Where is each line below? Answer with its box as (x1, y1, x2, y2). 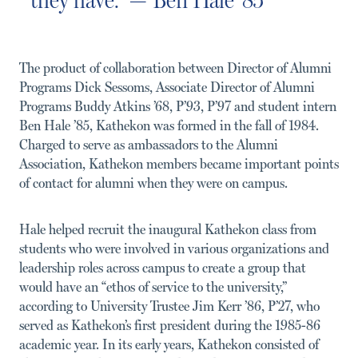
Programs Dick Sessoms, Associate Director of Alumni (19, 78, 315, 95)
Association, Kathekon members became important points (19, 155, 339, 172)
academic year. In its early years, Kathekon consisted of (19, 336, 319, 352)
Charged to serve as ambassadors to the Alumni (19, 136, 278, 153)
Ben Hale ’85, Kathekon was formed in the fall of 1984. (19, 117, 319, 133)
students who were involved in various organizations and (19, 240, 329, 257)
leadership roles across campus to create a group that (19, 259, 306, 276)
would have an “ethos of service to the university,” (19, 278, 287, 295)
